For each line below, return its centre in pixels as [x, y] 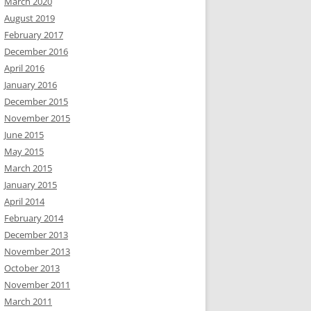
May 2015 [24, 151]
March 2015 [28, 168]
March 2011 [28, 301]
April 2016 [24, 68]
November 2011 [37, 285]
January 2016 [31, 85]
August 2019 [30, 18]
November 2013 [37, 251]
